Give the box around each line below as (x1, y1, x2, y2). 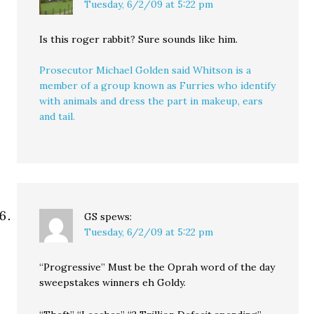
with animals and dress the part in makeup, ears (39, 95, 264, 107)
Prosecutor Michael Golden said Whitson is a (39, 64, 252, 76)
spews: (100, 210, 132, 223)
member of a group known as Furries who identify (39, 79, 276, 92)
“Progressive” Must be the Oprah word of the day (39, 261, 275, 273)
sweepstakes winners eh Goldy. (39, 276, 186, 289)
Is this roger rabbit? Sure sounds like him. (39, 33, 238, 46)
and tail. (39, 110, 76, 123)
